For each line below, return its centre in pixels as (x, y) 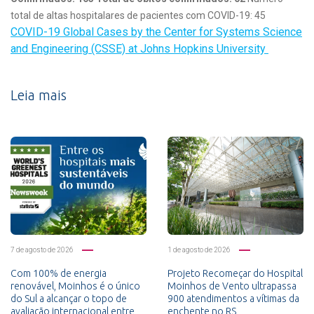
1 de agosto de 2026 (199, 250)
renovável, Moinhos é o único (75, 286)
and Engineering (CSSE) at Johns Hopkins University (139, 49)
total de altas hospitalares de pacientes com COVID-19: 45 (139, 15)
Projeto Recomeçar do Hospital (235, 273)
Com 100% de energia (59, 273)
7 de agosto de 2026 (42, 250)
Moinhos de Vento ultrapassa (232, 286)
